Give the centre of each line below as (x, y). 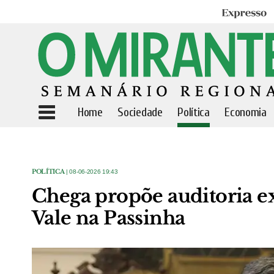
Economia (246, 112)
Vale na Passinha (109, 218)
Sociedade (140, 112)
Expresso (239, 14)
